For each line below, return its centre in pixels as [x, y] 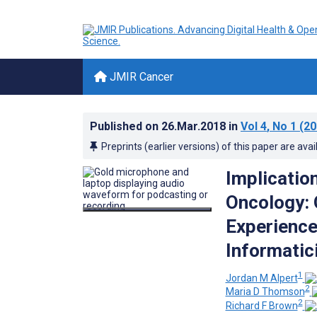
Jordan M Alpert [261, 278]
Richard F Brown [261, 305]
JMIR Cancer [140, 77]
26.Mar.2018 [195, 126]
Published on [126, 126]
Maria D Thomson [265, 292]
